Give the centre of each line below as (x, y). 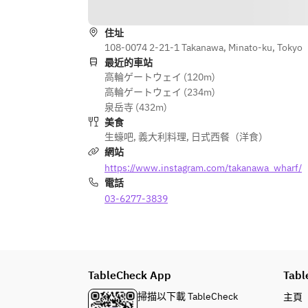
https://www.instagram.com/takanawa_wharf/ (203, 168)
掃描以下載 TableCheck (188, 296)
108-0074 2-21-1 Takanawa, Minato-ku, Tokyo (203, 47)
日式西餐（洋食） (230, 137)
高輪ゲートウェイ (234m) (160, 92)
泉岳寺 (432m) (136, 107)
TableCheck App (130, 275)
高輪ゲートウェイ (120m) (160, 77)
